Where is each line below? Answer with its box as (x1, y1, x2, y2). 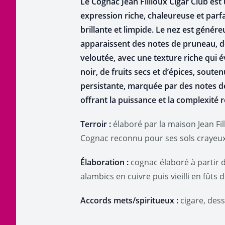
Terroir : (80, 119, 111, 130)
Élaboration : (80, 157, 129, 168)
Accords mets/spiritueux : (80, 195, 178, 206)
